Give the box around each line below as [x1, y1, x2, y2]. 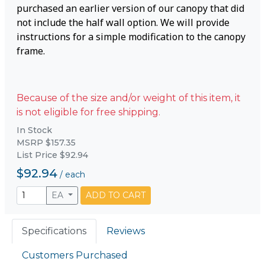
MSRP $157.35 [17, 137, 76, 148]
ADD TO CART [86, 190, 146, 201]
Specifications [22, 225, 86, 237]
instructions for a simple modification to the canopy [17, 30, 245, 43]
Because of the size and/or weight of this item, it [17, 92, 241, 104]
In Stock [17, 125, 52, 135]
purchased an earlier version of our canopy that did [17, 2, 244, 15]
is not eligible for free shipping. [17, 106, 160, 118]
